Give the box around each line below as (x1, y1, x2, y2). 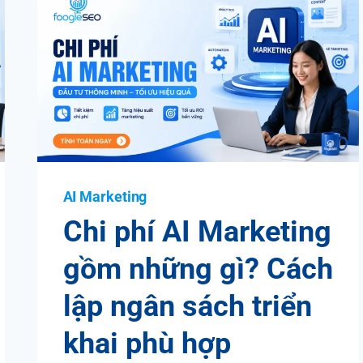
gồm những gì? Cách (62, 251, 333, 286)
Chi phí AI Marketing (62, 214, 331, 249)
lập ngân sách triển (62, 288, 312, 323)
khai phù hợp (62, 326, 231, 361)
